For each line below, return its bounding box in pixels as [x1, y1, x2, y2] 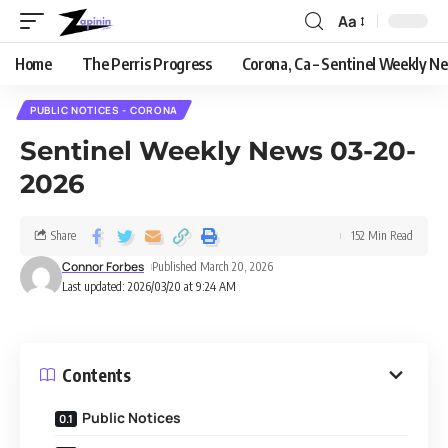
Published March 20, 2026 [152, 259, 274, 274]
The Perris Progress [81, 54, 212, 74]
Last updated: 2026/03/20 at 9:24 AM [62, 279, 236, 294]
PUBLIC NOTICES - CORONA [30, 103, 179, 117]
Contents [62, 363, 131, 386]
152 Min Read [351, 228, 413, 243]
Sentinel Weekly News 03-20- [20, 135, 416, 167]
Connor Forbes [62, 258, 144, 275]
